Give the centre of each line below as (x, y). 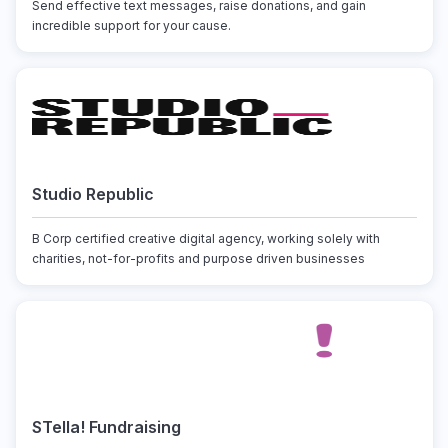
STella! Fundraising (106, 427)
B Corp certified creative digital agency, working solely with (205, 238)
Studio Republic (92, 194)
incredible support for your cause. (131, 25)
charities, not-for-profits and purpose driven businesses (198, 258)
